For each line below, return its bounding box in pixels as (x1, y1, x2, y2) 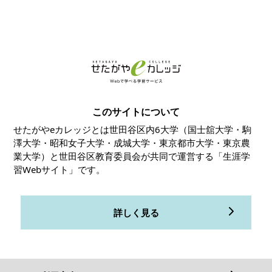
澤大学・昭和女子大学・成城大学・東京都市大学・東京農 (13, 136, 251, 149)
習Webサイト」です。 (13, 163, 106, 175)
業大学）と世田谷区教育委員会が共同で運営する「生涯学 (13, 149, 251, 162)
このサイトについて (92, 104, 180, 118)
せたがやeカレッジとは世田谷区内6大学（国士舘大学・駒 (13, 123, 252, 135)
